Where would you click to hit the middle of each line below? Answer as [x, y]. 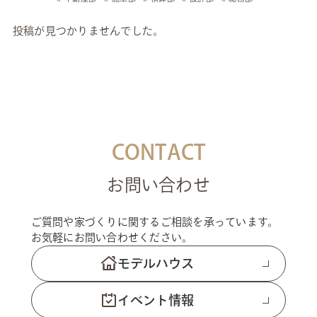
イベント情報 [155, 300]
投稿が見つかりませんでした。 [88, 31]
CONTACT [158, 152]
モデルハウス [155, 263]
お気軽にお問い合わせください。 [112, 237]
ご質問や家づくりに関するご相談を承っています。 [155, 221]
